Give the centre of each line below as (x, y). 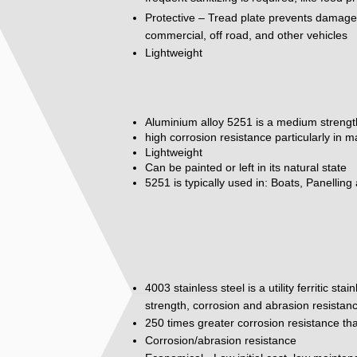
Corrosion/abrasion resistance (221, 340)
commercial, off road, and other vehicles (246, 35)
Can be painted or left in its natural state (246, 167)
